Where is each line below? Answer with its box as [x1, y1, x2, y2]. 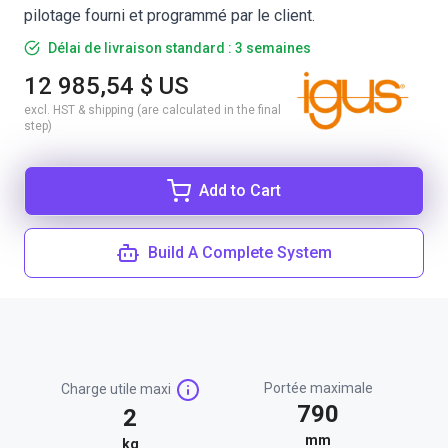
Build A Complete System [148, 243, 332, 262]
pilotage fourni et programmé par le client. [24, 6, 315, 25]
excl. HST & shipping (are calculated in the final [24, 103, 281, 117]
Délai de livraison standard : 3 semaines [48, 40, 311, 56]
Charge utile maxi [60, 380, 171, 397]
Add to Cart [199, 181, 281, 200]
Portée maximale [263, 380, 373, 396]
